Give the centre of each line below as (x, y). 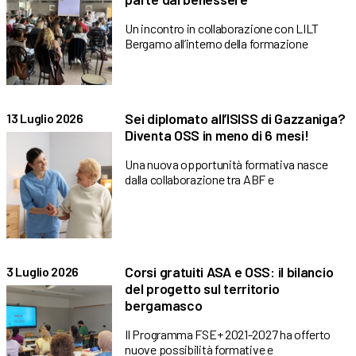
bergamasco (164, 305)
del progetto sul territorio (202, 288)
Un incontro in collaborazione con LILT (222, 29)
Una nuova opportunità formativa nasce (226, 164)
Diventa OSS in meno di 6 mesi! (217, 135)
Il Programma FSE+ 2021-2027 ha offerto (228, 334)
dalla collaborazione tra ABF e (199, 180)
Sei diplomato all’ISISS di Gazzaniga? (235, 119)
